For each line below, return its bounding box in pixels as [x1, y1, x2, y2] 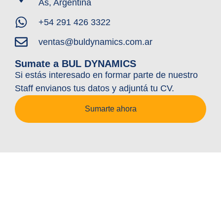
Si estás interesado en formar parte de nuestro [15, 70, 198, 80]
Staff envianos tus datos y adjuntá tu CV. [15, 83, 174, 93]
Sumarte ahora [84, 104, 137, 113]
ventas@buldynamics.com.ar [38, 37, 152, 47]
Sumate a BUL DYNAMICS [15, 58, 136, 69]
